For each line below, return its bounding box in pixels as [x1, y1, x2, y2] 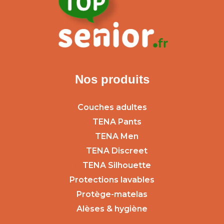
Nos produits [74, 72, 149, 86]
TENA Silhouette [82, 160, 151, 170]
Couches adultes [77, 102, 147, 112]
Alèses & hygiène [76, 204, 147, 214]
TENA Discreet [86, 146, 147, 156]
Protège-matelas [76, 189, 147, 199]
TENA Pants [92, 117, 141, 127]
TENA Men [95, 131, 138, 141]
